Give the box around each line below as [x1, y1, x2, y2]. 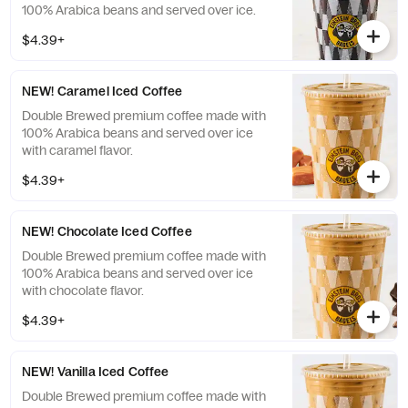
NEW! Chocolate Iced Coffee [22, 223, 192, 240]
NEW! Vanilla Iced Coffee [22, 363, 169, 380]
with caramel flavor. [22, 142, 133, 158]
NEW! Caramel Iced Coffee [22, 83, 183, 99]
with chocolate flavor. [22, 282, 144, 299]
